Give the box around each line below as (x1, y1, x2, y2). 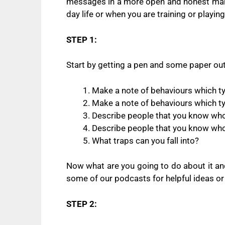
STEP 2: (66, 198, 97, 209)
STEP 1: (66, 34, 97, 45)
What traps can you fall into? (92, 135, 199, 146)
